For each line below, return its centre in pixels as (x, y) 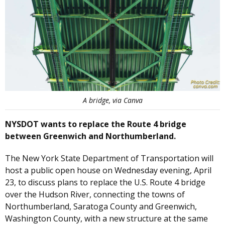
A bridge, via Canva (113, 100)
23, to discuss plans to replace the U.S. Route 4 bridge (105, 183)
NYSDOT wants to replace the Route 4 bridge (96, 124)
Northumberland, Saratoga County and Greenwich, (101, 207)
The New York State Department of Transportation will (109, 158)
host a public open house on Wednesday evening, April (108, 171)
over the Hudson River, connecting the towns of (95, 195)
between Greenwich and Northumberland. (90, 136)
